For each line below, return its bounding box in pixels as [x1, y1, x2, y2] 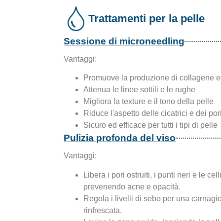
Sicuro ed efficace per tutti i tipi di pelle [83, 121, 218, 130]
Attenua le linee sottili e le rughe [83, 85, 196, 94]
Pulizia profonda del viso [64, 133, 176, 144]
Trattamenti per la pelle [88, 12, 205, 25]
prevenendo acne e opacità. [83, 182, 181, 191]
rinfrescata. [83, 206, 122, 215]
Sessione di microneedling [64, 36, 185, 46]
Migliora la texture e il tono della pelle [83, 97, 214, 106]
